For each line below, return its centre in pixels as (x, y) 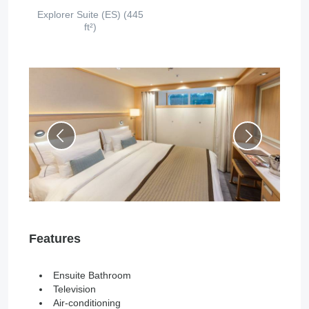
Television (74, 289)
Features (55, 239)
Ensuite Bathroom (92, 276)
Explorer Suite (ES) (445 (91, 15)
